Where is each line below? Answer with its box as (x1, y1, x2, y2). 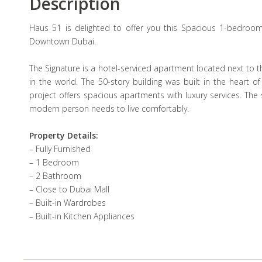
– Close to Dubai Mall (29, 184, 109, 195)
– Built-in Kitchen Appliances (29, 211, 135, 222)
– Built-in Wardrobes (29, 197, 106, 208)
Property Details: (29, 130, 98, 141)
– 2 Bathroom (29, 170, 81, 181)
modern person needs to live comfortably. (29, 103, 189, 114)
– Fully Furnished (29, 143, 91, 154)
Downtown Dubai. (29, 36, 96, 47)
